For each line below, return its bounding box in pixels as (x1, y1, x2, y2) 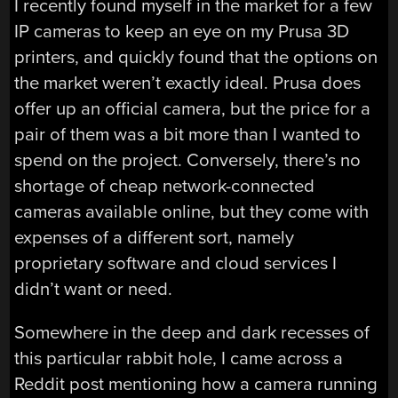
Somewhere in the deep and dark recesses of (14, 322, 370, 345)
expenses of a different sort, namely (14, 226, 295, 249)
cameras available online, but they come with (14, 200, 370, 223)
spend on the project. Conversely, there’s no (14, 148, 362, 171)
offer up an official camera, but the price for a (14, 97, 371, 120)
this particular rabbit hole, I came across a (14, 347, 344, 370)
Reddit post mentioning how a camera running (14, 373, 378, 396)
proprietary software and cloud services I (14, 251, 338, 275)
